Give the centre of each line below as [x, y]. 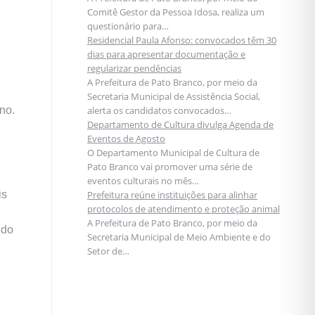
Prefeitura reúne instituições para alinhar [172, 195]
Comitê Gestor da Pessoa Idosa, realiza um [176, 12]
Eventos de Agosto [126, 139]
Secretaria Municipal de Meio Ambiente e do [179, 237]
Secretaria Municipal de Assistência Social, [174, 96]
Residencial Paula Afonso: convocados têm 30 [182, 40]
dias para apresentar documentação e [166, 54]
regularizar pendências [134, 68]
